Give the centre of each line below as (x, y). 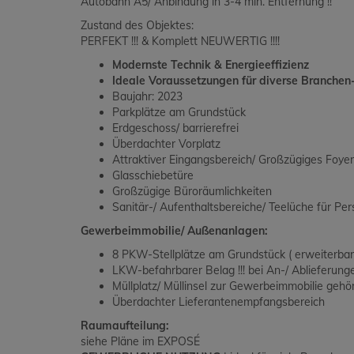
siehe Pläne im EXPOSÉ (140, 342)
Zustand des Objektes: (137, 26)
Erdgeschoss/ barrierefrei (175, 128)
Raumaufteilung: (125, 326)
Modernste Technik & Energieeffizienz (211, 65)
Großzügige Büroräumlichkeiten (192, 192)
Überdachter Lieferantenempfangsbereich (218, 302)
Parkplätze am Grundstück (179, 113)
